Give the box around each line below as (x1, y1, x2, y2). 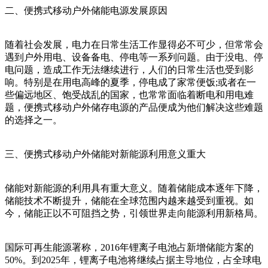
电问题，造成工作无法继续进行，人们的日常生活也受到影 (5, 64, 254, 75)
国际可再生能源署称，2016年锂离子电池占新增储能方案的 (5, 242, 254, 252)
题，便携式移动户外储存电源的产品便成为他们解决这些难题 (5, 102, 263, 112)
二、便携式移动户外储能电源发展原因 (5, 5, 167, 16)
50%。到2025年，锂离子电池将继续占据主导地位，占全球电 (5, 254, 261, 265)
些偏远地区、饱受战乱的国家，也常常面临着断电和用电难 (5, 89, 254, 100)
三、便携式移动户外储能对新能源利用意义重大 (5, 148, 206, 159)
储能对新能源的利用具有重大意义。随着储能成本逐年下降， (5, 182, 263, 193)
